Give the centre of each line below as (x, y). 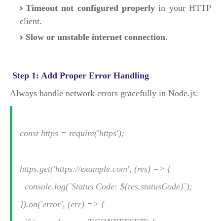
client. (31, 21)
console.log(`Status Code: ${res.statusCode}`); (106, 186)
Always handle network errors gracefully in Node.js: (104, 93)
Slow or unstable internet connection (95, 37)
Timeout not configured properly (90, 8)
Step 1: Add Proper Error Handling (79, 75)
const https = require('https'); (72, 133)
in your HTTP (183, 8)
